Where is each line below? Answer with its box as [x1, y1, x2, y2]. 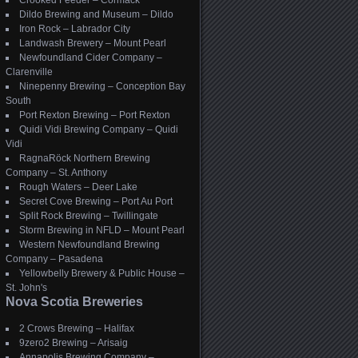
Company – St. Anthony [6, 167, 107, 178]
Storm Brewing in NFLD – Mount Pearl [19, 225, 185, 236]
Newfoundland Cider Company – [19, 52, 162, 63]
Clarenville [6, 66, 53, 78]
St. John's [6, 282, 47, 293]
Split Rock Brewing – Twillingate [19, 210, 158, 221]
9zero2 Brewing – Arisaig [19, 337, 128, 348]
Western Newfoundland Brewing [19, 239, 160, 250]
